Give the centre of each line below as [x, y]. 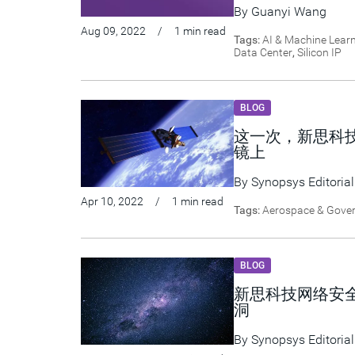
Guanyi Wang [289, 11]
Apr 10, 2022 [112, 201]
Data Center [263, 52]
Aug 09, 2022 [113, 31]
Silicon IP [319, 52]
